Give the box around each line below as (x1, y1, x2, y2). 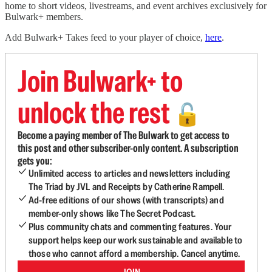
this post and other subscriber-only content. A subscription (18, 141, 239, 155)
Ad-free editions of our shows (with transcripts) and (29, 194, 224, 206)
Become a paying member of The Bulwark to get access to (18, 128, 229, 142)
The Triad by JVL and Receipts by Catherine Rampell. (29, 180, 225, 193)
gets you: (18, 154, 52, 168)
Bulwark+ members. (5, 12, 83, 22)
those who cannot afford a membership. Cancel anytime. (29, 247, 240, 260)
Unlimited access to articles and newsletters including (29, 167, 231, 180)
